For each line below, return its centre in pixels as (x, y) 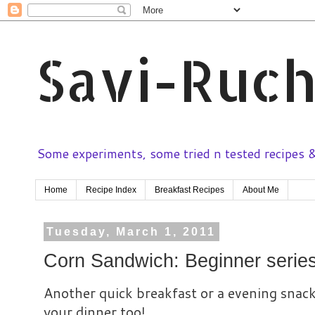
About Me (261, 190)
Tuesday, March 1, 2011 (131, 232)
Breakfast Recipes (189, 190)
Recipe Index (111, 190)
